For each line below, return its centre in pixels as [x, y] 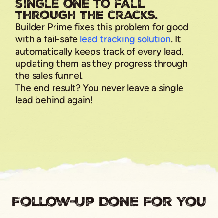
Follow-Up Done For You [109, 201]
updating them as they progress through [101, 63]
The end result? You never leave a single [99, 87]
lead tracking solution [124, 39]
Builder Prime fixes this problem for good [102, 27]
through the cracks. [87, 15]
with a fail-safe [46, 39]
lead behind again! [54, 100]
